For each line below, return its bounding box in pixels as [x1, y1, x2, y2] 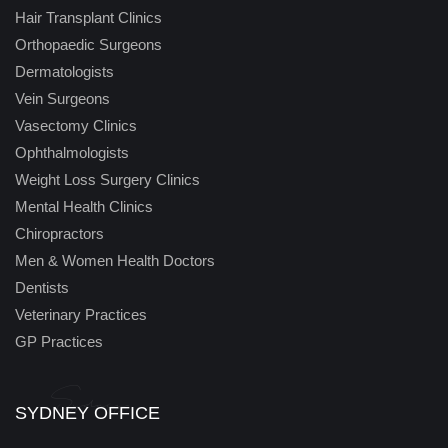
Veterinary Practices [15, 306, 147, 323]
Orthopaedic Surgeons [15, 36, 162, 53]
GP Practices [15, 333, 103, 350]
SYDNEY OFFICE [15, 403, 160, 423]
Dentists [15, 279, 69, 296]
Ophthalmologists [15, 144, 129, 161]
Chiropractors [15, 225, 104, 242]
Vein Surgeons [15, 90, 110, 107]
